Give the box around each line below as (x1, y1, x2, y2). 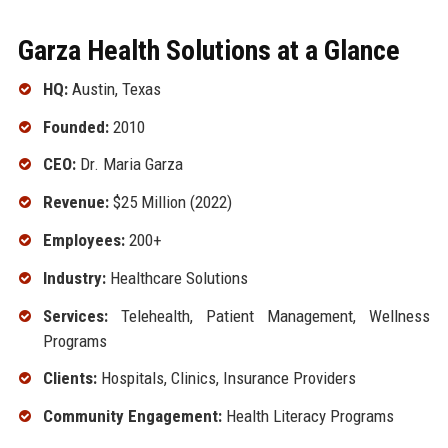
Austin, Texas (67, 78, 161, 99)
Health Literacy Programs (221, 406, 394, 427)
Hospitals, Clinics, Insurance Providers (96, 368, 356, 389)
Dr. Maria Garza (75, 154, 183, 175)
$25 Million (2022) (108, 192, 232, 213)
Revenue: (42, 192, 109, 213)
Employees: (42, 229, 125, 250)
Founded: (42, 116, 109, 137)
